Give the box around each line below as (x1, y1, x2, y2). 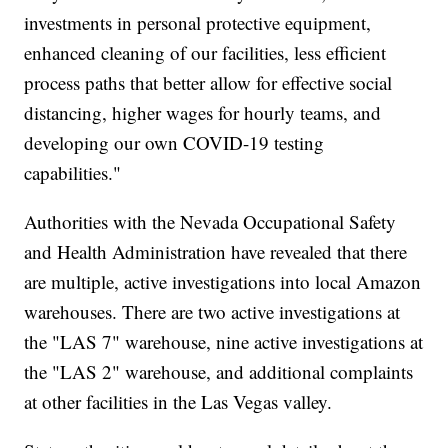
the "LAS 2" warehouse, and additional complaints (24, 358, 414, 384)
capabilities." (24, 159, 122, 185)
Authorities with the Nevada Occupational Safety (24, 208, 397, 234)
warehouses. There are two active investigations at (24, 298, 401, 324)
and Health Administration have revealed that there (24, 238, 408, 264)
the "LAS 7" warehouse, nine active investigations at (24, 328, 424, 354)
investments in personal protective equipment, (24, 9, 372, 35)
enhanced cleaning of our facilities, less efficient (24, 39, 387, 65)
